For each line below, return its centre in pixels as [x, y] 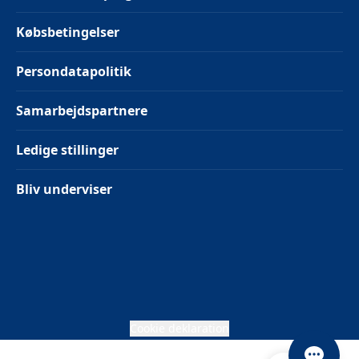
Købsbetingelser [68, 32]
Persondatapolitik [74, 71]
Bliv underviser [64, 189]
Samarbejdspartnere [82, 111]
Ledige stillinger [67, 150]
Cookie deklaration [179, 328]
